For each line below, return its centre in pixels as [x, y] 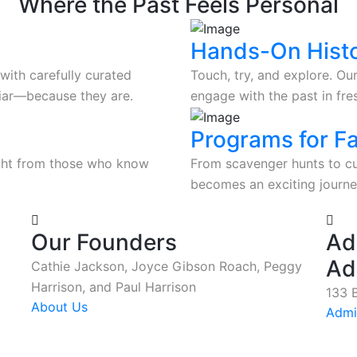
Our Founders [104, 242]
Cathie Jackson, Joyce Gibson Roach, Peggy [167, 266]
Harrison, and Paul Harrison [114, 286]
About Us [59, 306]
